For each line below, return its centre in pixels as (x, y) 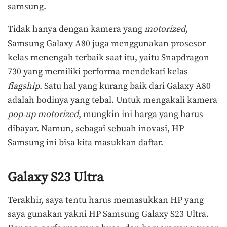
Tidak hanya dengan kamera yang (76, 30)
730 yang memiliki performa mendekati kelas (98, 72)
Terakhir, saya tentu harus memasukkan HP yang (106, 200)
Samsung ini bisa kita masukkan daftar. (86, 143)
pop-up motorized (43, 115)
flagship (24, 86)
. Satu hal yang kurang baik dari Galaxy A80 (125, 86)
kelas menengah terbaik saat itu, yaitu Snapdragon (108, 58)
